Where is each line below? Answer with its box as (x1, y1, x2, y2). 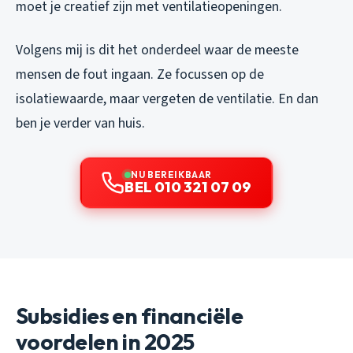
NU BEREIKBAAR (131, 168, 212, 180)
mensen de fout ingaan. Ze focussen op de (16, 64, 264, 84)
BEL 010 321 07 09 (124, 177, 252, 196)
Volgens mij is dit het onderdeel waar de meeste (16, 39, 299, 60)
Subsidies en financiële (16, 301, 243, 329)
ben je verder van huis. (16, 113, 145, 133)
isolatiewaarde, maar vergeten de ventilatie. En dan (16, 88, 318, 109)
